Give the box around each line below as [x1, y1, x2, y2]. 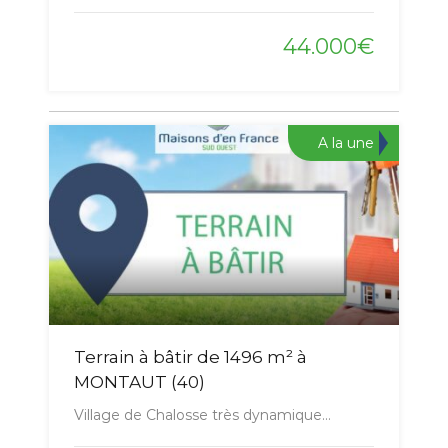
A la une [318, 133, 374, 152]
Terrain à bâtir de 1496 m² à [74, 346, 307, 367]
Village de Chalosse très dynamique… [74, 405, 331, 424]
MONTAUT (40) [74, 371, 205, 392]
